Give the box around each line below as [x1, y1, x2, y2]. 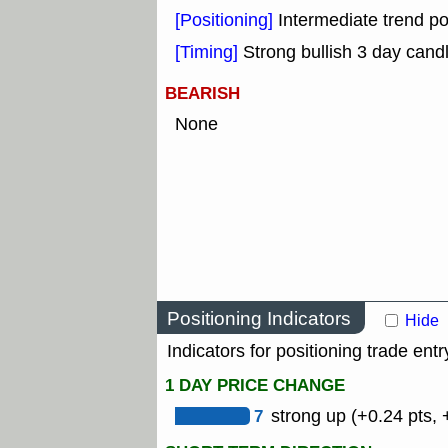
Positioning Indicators [167, 305, 351, 331]
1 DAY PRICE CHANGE [165, 373, 345, 399]
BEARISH [165, 81, 240, 107]
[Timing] [175, 40, 243, 65]
